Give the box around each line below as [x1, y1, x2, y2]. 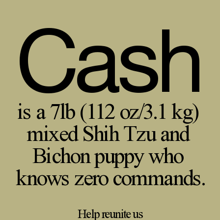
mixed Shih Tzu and [27, 121, 193, 146]
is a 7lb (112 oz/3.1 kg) [17, 99, 203, 124]
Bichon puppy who [32, 143, 188, 168]
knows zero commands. [16, 165, 205, 191]
